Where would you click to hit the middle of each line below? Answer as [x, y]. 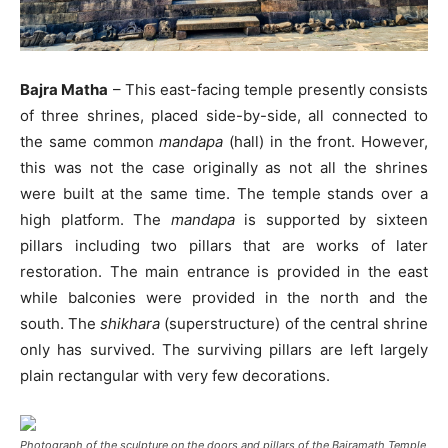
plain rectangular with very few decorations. [175, 375]
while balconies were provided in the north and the [224, 297]
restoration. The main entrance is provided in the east [224, 271]
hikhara [136, 323]
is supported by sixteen [331, 219]
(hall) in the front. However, [328, 141]
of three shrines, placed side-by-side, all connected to [224, 115]
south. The [60, 323]
